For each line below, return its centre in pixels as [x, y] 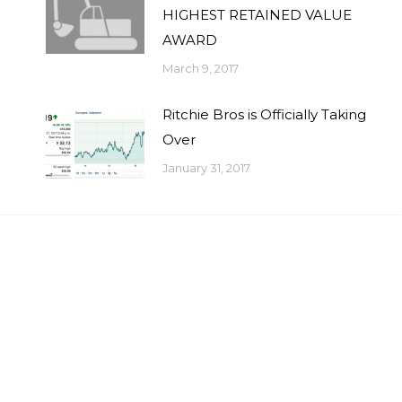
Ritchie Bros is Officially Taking [265, 114]
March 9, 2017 [201, 68]
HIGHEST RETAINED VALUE [258, 15]
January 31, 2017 [207, 168]
